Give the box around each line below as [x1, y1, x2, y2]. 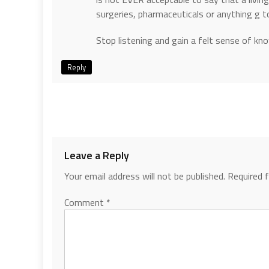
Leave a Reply [64, 147, 129, 163]
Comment [64, 195, 106, 210]
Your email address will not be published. [64, 168, 225, 183]
